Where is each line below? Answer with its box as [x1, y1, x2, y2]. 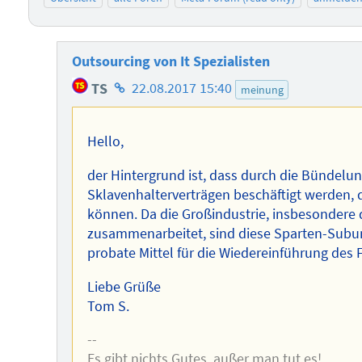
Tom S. [86, 297, 129, 315]
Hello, [86, 133, 124, 151]
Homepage [109, 74, 177, 93]
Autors [109, 120, 150, 138]
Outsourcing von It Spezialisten [71, 53, 270, 71]
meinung [240, 82, 284, 97]
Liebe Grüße [86, 277, 161, 296]
